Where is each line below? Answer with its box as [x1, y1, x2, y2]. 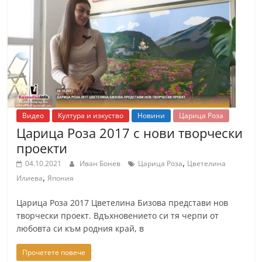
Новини [137, 111, 166, 120]
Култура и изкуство [58, 111, 124, 120]
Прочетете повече [22, 247, 86, 257]
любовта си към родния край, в [16, 223, 144, 234]
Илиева [16, 173, 43, 183]
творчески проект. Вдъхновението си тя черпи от [16, 210, 219, 221]
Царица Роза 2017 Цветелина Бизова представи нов [16, 197, 229, 208]
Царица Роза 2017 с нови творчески [16, 124, 243, 142]
